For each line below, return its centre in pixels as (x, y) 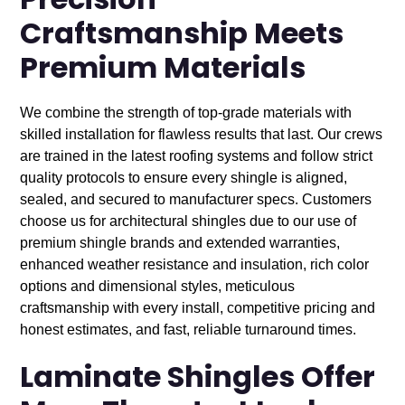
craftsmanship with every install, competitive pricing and (198, 307)
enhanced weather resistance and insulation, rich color (195, 264)
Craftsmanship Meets (182, 36)
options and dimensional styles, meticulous (158, 286)
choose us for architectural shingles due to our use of (188, 221)
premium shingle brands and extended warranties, (180, 242)
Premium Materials (163, 70)
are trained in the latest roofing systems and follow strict (197, 155)
